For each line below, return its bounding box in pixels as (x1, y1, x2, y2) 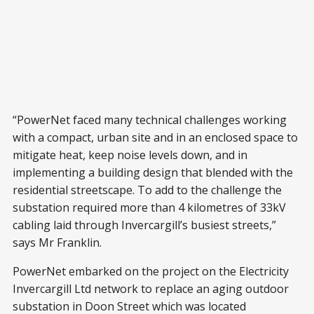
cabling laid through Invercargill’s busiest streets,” (13, 217, 276, 233)
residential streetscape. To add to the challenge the (13, 182, 282, 198)
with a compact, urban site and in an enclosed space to (13, 130, 298, 145)
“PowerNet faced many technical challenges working (13, 112, 287, 128)
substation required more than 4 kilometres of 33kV (13, 200, 286, 215)
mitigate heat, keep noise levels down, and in (13, 147, 247, 163)
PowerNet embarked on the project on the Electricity (13, 264, 289, 279)
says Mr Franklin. (13, 235, 102, 250)
